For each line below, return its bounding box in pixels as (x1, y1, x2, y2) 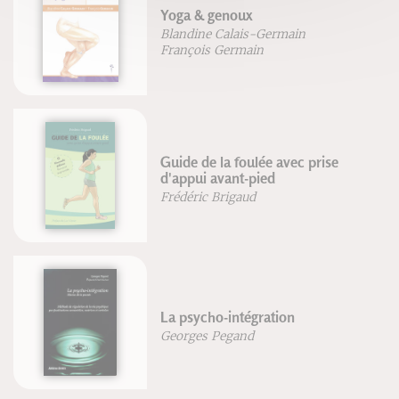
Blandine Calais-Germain (160, 27, 306, 43)
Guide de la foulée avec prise (160, 152, 339, 171)
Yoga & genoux (160, 5, 253, 24)
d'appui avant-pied (160, 168, 276, 187)
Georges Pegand (160, 329, 255, 345)
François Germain (160, 43, 265, 59)
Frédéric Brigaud (160, 190, 256, 206)
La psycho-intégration (160, 307, 296, 326)
